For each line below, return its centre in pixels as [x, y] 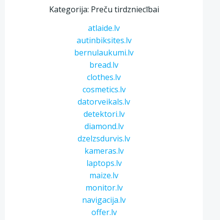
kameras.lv [104, 151]
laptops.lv [104, 163]
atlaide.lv [104, 28]
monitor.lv [104, 188]
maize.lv [104, 175]
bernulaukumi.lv [104, 53]
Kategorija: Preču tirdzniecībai [104, 9]
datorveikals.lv [104, 102]
